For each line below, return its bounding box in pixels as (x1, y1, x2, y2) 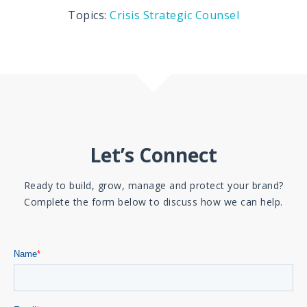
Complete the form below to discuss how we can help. (24, 195, 283, 208)
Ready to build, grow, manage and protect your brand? (23, 178, 284, 192)
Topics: (68, 7, 110, 23)
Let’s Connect (90, 141, 217, 168)
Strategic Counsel (143, 7, 239, 23)
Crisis (110, 7, 143, 23)
